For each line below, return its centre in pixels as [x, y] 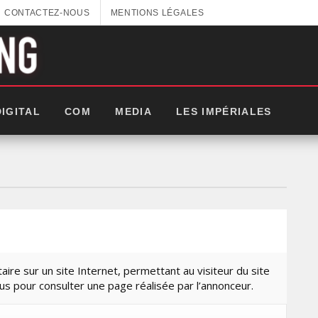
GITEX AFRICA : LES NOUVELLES [179, 307]
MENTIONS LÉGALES [157, 12]
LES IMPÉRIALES [224, 111]
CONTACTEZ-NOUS [47, 12]
